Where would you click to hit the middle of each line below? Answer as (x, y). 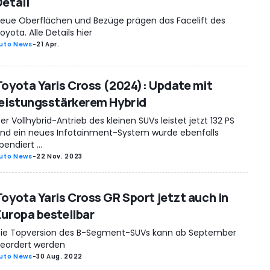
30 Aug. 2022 (59, 257)
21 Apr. (48, 44)
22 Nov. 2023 (59, 157)
